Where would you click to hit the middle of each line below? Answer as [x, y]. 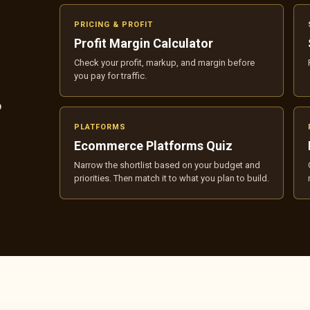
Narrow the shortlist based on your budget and [167, 165]
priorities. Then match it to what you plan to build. [172, 179]
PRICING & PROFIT [113, 25]
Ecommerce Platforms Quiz [154, 146]
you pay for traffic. [111, 76]
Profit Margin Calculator [144, 44]
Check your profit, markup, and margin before [165, 63]
